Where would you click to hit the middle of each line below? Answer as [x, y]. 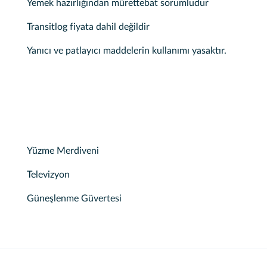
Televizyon [48, 175]
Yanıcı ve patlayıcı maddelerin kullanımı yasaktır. [126, 51]
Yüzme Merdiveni [63, 151]
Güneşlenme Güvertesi [74, 198]
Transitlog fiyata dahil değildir [88, 27]
